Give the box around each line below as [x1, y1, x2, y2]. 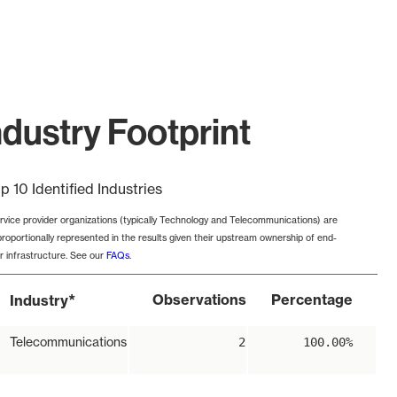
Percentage [271, 291, 353, 309]
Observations [152, 291, 246, 309]
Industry [10, 292, 68, 310]
